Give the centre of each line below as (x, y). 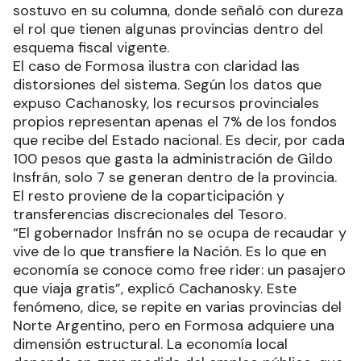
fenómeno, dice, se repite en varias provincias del (177, 307)
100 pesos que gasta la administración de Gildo (173, 158)
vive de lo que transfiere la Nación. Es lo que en (170, 251)
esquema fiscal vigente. (91, 47)
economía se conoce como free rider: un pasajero (179, 270)
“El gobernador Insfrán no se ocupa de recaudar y (180, 232)
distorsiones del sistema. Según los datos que (167, 84)
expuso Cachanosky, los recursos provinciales (166, 103)
